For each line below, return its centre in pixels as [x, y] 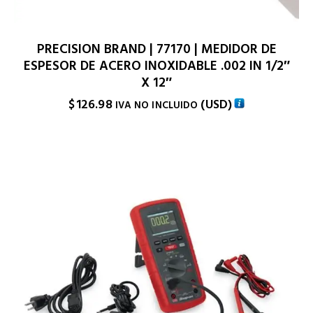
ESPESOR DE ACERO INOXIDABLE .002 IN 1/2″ [156, 66]
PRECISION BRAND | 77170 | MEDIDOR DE [156, 49]
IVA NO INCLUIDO [156, 105]
